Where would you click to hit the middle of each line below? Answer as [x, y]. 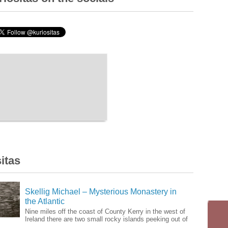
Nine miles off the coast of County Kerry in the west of [105, 212]
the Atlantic [45, 202]
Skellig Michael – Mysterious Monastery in [101, 192]
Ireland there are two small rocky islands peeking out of [106, 219]
